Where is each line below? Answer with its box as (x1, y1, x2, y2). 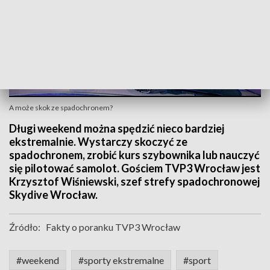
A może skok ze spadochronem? (9, 103, 113, 112)
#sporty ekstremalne (78, 254, 164, 266)
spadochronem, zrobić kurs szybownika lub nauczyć (9, 148, 260, 162)
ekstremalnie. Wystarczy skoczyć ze (9, 135, 187, 148)
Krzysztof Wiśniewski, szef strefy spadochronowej (9, 175, 260, 188)
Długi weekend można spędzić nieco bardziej (9, 122, 224, 135)
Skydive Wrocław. (9, 188, 98, 201)
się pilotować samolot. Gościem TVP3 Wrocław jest (9, 162, 260, 175)
